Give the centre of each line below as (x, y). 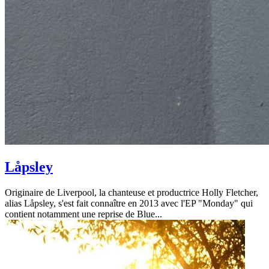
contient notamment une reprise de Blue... (83, 214)
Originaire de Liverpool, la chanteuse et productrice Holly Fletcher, (131, 193)
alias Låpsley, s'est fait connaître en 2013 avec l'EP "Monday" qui (129, 204)
